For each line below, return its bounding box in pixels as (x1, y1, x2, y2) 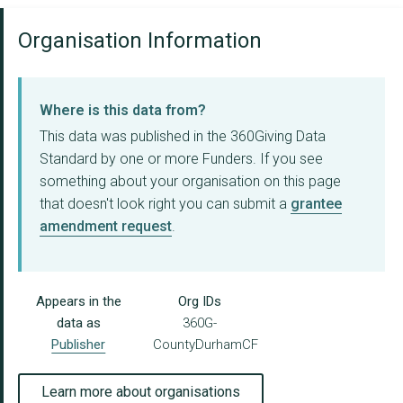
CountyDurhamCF (152, 336, 258, 354)
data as (56, 315, 101, 332)
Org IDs (177, 293, 221, 310)
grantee (291, 195, 342, 213)
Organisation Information (18, 28, 262, 54)
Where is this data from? (40, 102, 206, 120)
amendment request (40, 218, 172, 236)
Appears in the (35, 293, 121, 310)
